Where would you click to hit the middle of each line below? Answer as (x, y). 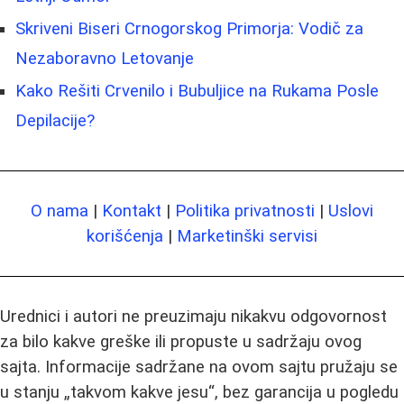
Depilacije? (55, 121)
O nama (60, 211)
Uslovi (351, 211)
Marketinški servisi (247, 237)
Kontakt (132, 211)
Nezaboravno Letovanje (105, 59)
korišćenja (125, 237)
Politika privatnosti (245, 211)
